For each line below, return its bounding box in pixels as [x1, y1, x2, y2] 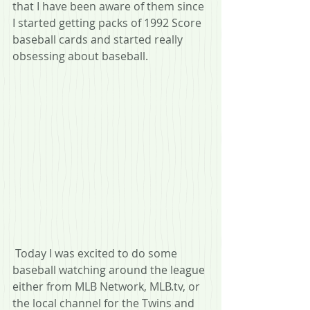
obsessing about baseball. [12, 48, 148, 64]
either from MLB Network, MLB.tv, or [12, 278, 203, 294]
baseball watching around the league [12, 262, 208, 277]
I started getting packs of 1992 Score [12, 15, 204, 30]
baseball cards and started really [12, 32, 185, 47]
